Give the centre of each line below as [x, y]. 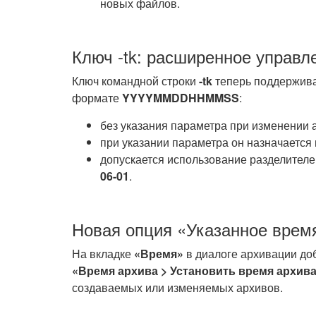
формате [97, 98]
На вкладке [103, 254]
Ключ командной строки [135, 81]
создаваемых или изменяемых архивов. [177, 287]
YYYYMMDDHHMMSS [181, 98]
